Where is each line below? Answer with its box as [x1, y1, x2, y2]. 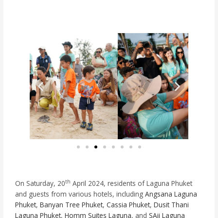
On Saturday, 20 [15, 178, 66, 188]
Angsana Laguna [145, 189, 198, 199]
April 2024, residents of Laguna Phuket [71, 178, 193, 188]
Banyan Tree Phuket [40, 200, 103, 209]
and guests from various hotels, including [15, 189, 145, 199]
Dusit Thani [154, 200, 189, 209]
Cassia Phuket [107, 200, 150, 209]
